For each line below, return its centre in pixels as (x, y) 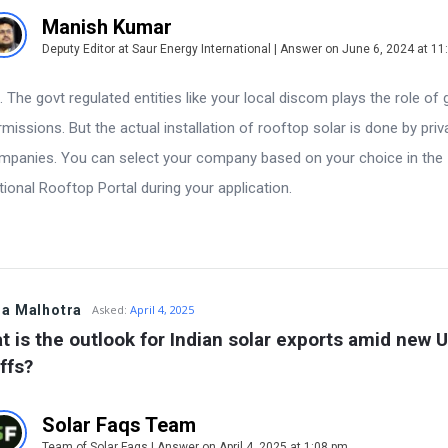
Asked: (110, 309)
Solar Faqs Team (119, 424)
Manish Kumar (107, 26)
